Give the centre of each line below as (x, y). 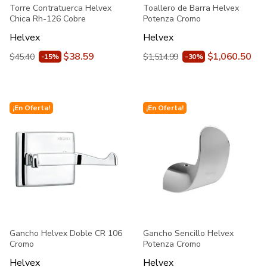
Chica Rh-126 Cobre (48, 19)
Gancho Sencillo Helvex (188, 233)
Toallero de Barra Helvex (191, 8)
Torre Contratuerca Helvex (60, 8)
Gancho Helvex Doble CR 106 (66, 233)
